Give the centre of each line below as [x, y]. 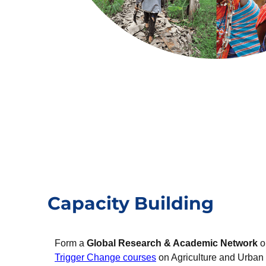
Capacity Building [131, 204]
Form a [71, 243]
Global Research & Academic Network [172, 243]
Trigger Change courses [105, 258]
